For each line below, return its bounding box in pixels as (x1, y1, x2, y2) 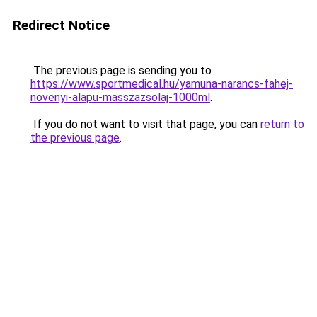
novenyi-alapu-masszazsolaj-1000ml (30, 91, 210, 104)
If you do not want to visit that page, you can (30, 117, 260, 131)
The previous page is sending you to (30, 64, 212, 77)
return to (260, 117, 304, 131)
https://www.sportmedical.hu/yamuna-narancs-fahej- (30, 77, 293, 91)
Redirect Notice (13, 17, 110, 33)
